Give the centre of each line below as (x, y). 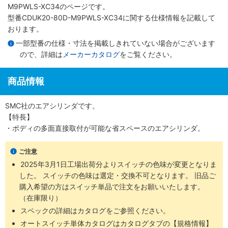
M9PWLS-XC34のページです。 (59, 6)
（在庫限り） (41, 197)
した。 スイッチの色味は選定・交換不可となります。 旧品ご (118, 175)
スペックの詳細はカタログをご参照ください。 (95, 210)
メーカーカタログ (91, 54)
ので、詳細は (41, 54)
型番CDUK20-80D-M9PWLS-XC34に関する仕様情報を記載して (111, 18)
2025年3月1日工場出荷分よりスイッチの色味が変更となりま (119, 164)
